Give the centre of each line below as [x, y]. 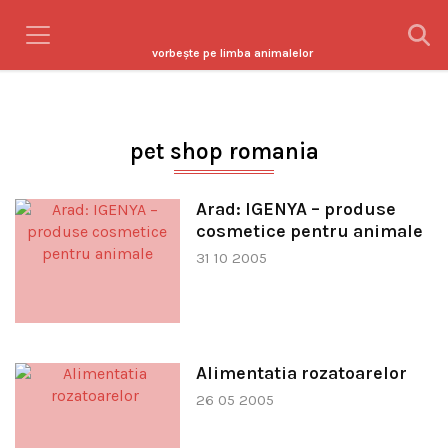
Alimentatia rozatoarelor [303, 372]
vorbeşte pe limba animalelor [232, 53]
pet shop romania [224, 151]
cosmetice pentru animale [309, 231]
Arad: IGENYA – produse [295, 209]
